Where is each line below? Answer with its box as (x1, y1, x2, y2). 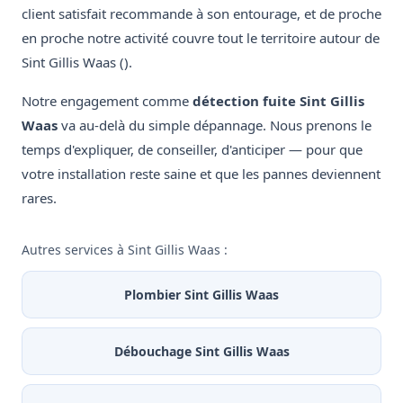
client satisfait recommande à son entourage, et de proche (22, 4, 381, 23)
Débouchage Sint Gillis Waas (113, 343, 290, 361)
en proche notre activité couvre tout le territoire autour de (22, 29, 380, 48)
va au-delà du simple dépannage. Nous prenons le (58, 116, 372, 135)
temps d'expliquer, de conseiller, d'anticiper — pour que (22, 140, 363, 159)
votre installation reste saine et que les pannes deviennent (22, 165, 381, 184)
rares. (22, 189, 57, 208)
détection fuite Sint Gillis (193, 92, 364, 111)
